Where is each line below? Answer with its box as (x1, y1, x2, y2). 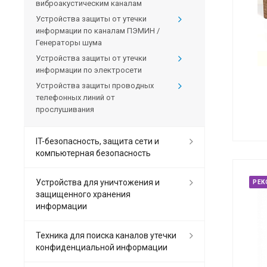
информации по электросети (36, 66, 142, 75)
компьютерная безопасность (36, 148, 151, 159)
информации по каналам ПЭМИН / (36, 26, 160, 36)
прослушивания (36, 105, 94, 114)
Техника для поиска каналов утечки (36, 231, 176, 241)
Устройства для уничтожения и (36, 178, 160, 188)
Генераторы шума (36, 38, 102, 48)
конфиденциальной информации (36, 243, 167, 253)
